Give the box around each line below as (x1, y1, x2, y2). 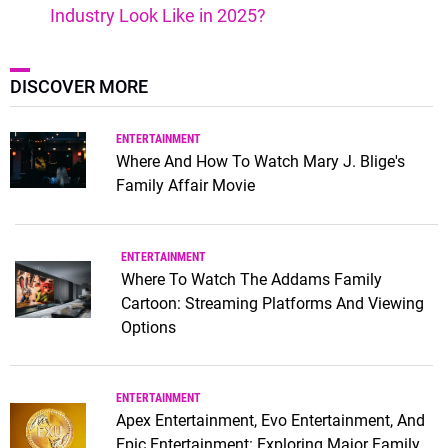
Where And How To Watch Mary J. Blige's (115, 151, 405, 171)
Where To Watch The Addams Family (121, 269, 382, 289)
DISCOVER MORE (10, 75, 148, 97)
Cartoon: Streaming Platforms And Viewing (121, 293, 424, 313)
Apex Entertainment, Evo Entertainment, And (115, 411, 425, 431)
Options (121, 317, 176, 337)
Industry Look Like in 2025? (50, 4, 266, 26)
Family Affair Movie (115, 175, 255, 195)
